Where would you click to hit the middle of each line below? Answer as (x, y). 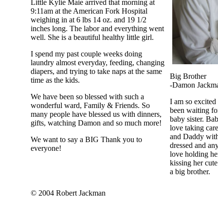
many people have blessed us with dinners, (96, 114)
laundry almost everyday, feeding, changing (97, 63)
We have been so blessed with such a (87, 97)
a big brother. (190, 172)
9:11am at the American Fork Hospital (89, 11)
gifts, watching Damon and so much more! (96, 123)
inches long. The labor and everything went (97, 28)
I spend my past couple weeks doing (86, 54)
